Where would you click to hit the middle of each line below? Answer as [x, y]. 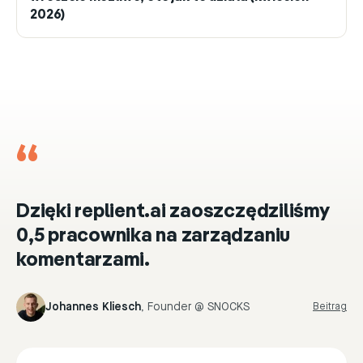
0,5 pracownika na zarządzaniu [154, 236]
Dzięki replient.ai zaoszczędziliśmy [173, 212]
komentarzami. [83, 261]
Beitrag [330, 306]
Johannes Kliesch [93, 307]
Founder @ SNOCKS [199, 307]
